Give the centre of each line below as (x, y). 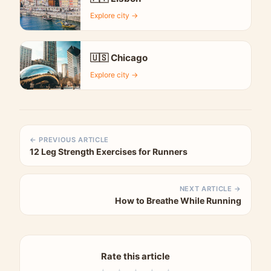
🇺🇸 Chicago (119, 57)
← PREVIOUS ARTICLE (70, 139)
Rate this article (135, 256)
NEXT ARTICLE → (210, 188)
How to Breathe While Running (178, 200)
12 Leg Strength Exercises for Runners (109, 151)
